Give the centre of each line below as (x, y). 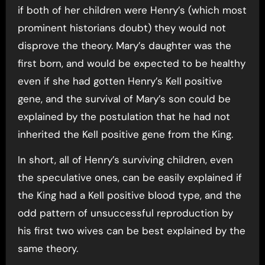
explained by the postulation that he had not (124, 116)
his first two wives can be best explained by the (131, 230)
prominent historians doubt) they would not (122, 28)
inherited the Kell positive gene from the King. (125, 134)
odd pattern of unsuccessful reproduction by (125, 213)
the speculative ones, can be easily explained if (130, 177)
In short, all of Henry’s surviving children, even (125, 159)
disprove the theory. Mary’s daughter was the (124, 45)
